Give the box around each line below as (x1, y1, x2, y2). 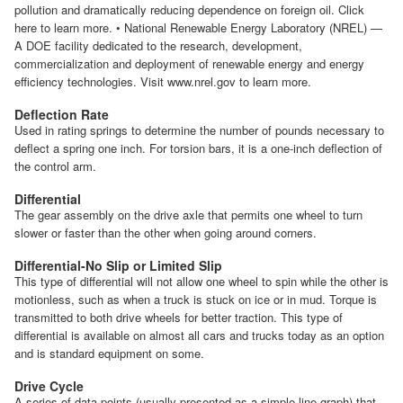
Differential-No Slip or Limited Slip (14, 255, 222, 274)
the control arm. (14, 157, 96, 175)
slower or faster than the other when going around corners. (14, 223, 317, 241)
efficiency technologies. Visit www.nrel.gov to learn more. (14, 72, 311, 90)
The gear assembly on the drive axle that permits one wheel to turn (14, 205, 363, 223)
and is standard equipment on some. (14, 344, 204, 362)
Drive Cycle (14, 376, 84, 395)
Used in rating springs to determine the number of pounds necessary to (14, 121, 384, 139)
